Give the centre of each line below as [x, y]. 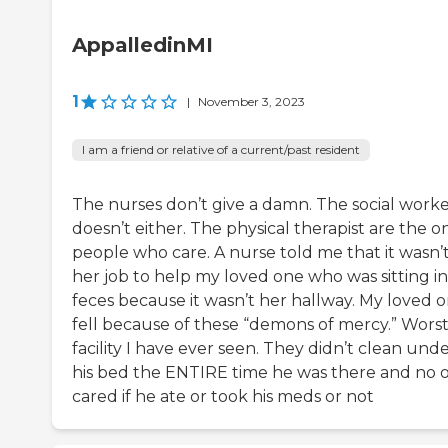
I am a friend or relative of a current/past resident [221, 150]
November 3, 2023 [251, 102]
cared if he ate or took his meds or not [223, 397]
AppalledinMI [142, 45]
